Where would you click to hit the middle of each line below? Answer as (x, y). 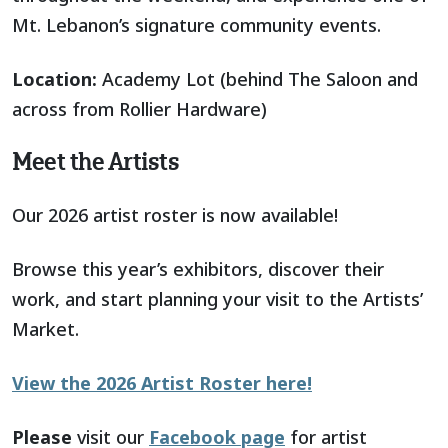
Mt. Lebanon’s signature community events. (196, 24)
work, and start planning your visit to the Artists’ (217, 298)
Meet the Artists (95, 161)
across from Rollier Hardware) (139, 108)
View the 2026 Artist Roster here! (162, 382)
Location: (54, 78)
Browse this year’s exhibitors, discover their (198, 268)
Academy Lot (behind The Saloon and (257, 78)
